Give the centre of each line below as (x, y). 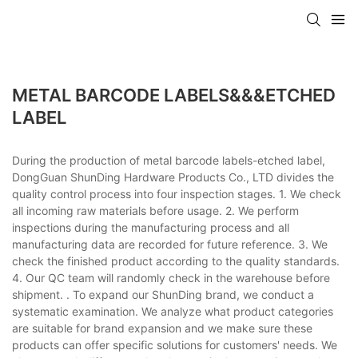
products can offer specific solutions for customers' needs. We (175, 344)
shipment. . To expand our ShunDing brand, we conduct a (163, 294)
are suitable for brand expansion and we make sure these (162, 328)
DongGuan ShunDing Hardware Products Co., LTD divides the (173, 177)
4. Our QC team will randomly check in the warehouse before (171, 277)
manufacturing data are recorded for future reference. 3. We (170, 244)
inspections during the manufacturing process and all (151, 227)
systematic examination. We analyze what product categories (173, 311)
